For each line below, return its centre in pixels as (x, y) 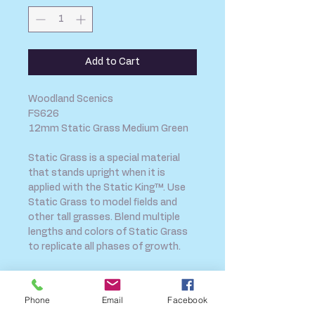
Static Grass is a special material (104, 159)
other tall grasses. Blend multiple (104, 218)
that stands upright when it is (97, 173)
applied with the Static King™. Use (107, 188)
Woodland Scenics (71, 99)
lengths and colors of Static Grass (108, 232)
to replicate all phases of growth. (104, 247)
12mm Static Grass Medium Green (108, 129)
